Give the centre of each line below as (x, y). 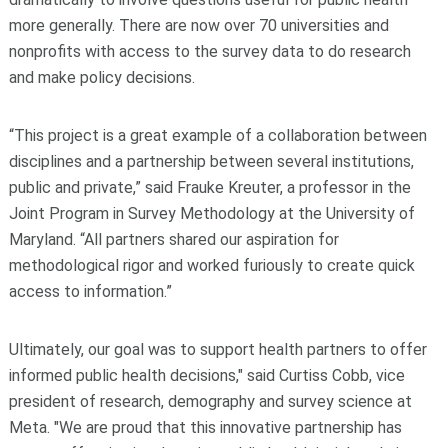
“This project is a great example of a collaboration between (217, 135)
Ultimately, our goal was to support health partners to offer (217, 349)
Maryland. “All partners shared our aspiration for (173, 239)
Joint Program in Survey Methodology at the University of (211, 213)
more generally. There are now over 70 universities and (198, 25)
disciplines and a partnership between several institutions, (211, 161)
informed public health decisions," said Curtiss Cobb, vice (206, 375)
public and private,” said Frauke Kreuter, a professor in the (209, 187)
